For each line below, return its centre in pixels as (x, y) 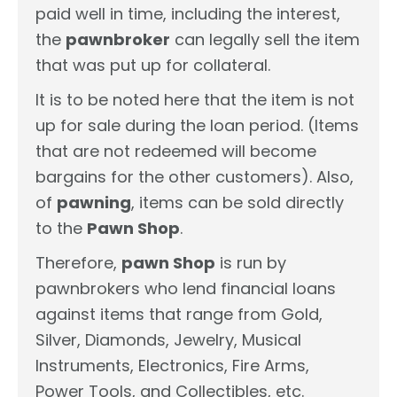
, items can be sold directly (237, 202)
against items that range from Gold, (179, 314)
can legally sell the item (265, 39)
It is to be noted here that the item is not (195, 99)
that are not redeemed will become (176, 151)
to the (61, 228)
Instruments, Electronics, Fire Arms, (172, 365)
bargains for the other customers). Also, (195, 176)
